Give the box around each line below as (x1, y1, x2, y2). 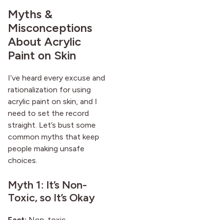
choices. (8, 156, 37, 165)
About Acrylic (8, 34, 81, 49)
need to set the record (8, 109, 89, 118)
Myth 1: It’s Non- (8, 178, 87, 192)
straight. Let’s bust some (8, 120, 96, 130)
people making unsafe (8, 144, 84, 154)
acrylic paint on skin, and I (8, 97, 97, 107)
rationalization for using (8, 85, 91, 95)
